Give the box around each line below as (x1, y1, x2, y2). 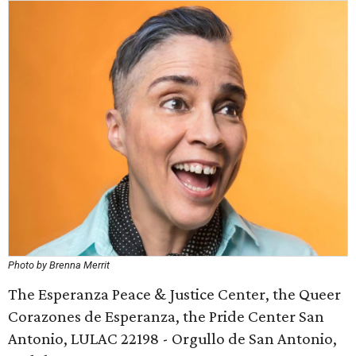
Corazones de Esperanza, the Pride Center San (8, 307, 324, 326)
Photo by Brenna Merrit (8, 259, 110, 271)
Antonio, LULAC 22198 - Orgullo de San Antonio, (8, 329, 337, 348)
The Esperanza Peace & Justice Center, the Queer (8, 284, 341, 304)
